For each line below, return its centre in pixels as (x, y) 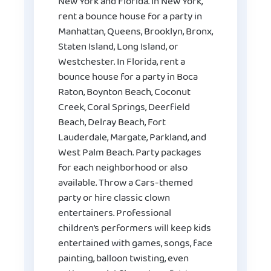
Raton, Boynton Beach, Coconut (124, 93)
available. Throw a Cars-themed (126, 183)
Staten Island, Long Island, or (118, 47)
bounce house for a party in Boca (128, 77)
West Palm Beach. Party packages (130, 153)
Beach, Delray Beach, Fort (112, 123)
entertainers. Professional (115, 214)
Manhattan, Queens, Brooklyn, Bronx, (135, 32)
